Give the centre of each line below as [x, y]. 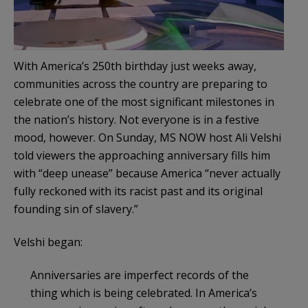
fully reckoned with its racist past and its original [138, 191]
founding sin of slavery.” [76, 209]
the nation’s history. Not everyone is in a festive [136, 119]
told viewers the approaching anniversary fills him [142, 155]
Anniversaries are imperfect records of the [140, 275]
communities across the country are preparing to [141, 84]
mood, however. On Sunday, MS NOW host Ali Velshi [147, 137]
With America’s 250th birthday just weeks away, [135, 66]
